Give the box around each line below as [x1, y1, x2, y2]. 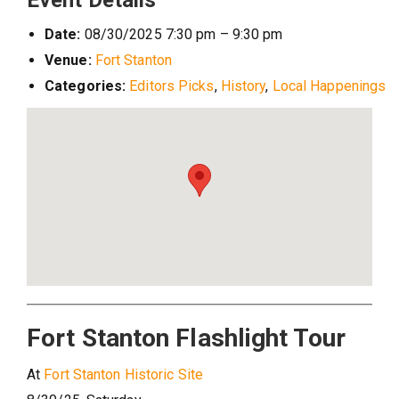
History [220, 77, 266, 94]
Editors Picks [129, 77, 215, 94]
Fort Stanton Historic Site [44, 366, 203, 383]
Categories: [45, 77, 126, 94]
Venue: [45, 52, 92, 69]
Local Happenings [272, 77, 387, 94]
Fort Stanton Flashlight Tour [27, 323, 346, 353]
